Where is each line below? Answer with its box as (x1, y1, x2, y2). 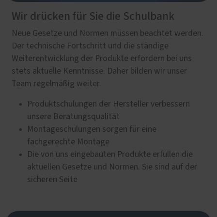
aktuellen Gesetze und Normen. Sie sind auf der (27, 162, 197, 171)
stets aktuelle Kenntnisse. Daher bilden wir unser (12, 66, 187, 76)
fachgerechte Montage (27, 137, 109, 146)
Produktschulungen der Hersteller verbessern (27, 99, 190, 108)
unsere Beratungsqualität (27, 112, 120, 121)
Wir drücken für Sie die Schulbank (12, 10, 174, 22)
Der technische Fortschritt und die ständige (12, 41, 169, 50)
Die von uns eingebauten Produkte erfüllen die (27, 150, 193, 159)
